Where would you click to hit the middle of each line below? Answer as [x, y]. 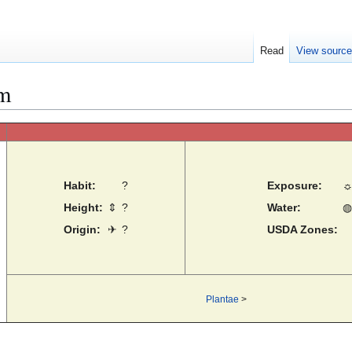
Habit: [80, 186]
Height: [83, 208]
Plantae [222, 299]
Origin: [82, 230]
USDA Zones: [302, 230]
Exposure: [294, 186]
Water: [284, 208]
